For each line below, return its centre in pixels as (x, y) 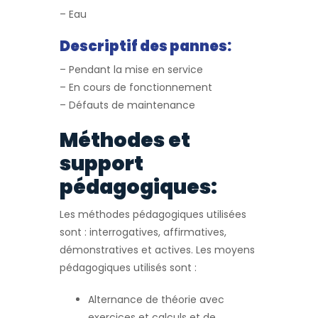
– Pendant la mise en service (131, 70)
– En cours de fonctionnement (136, 87)
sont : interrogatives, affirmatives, (143, 232)
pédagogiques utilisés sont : (128, 268)
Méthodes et (125, 140)
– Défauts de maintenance (127, 105)
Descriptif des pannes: (146, 46)
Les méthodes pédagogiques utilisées (153, 214)
